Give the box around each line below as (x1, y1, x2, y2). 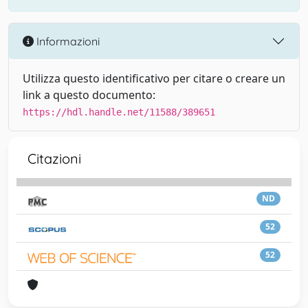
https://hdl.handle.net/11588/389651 (23, 107, 215, 118)
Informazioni (34, 34, 100, 48)
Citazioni (27, 150, 81, 167)
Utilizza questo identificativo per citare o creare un (23, 71, 285, 86)
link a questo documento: (23, 87, 155, 102)
